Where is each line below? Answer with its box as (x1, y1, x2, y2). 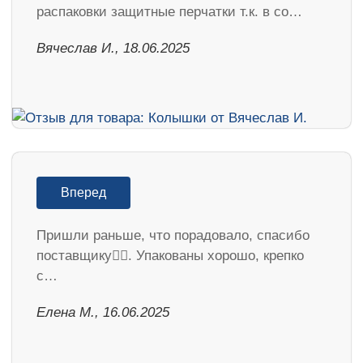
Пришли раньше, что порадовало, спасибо (36, 227, 310, 243)
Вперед (61, 185, 106, 199)
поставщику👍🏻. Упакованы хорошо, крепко (36, 247, 304, 263)
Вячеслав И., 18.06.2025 (36, 40, 190, 56)
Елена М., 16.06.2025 (36, 304, 169, 320)
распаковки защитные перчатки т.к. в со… (36, 3, 302, 19)
